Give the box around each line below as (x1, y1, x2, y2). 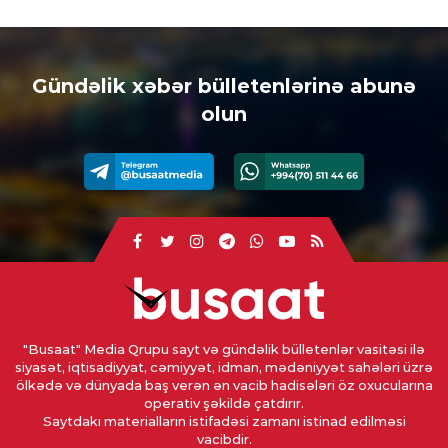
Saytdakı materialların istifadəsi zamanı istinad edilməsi (42, 413, 406, 430)
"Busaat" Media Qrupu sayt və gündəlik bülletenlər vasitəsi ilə (23, 341, 425, 358)
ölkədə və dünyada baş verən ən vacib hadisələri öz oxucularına (15, 377, 433, 394)
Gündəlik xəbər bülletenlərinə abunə (32, 74, 416, 98)
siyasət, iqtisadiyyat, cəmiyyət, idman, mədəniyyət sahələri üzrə (15, 359, 433, 376)
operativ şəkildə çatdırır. (144, 395, 304, 412)
